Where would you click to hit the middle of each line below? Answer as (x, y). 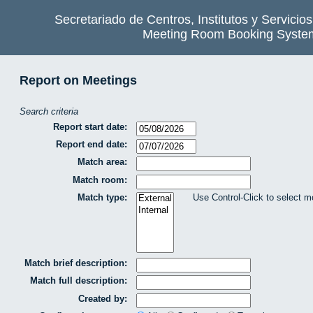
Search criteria (49, 111)
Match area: (102, 162)
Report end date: (92, 144)
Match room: (100, 180)
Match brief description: (76, 263)
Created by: (103, 298)
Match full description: (79, 281)
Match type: (102, 198)
